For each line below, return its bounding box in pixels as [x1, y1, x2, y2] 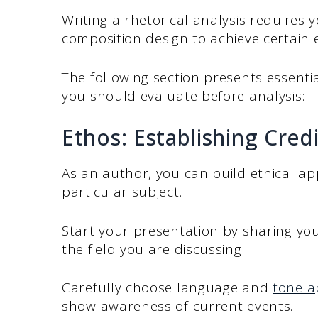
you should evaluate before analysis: [62, 86, 305, 105]
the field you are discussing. [62, 239, 245, 258]
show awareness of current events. [62, 297, 294, 316]
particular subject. [62, 182, 182, 202]
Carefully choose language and [62, 278, 273, 297]
